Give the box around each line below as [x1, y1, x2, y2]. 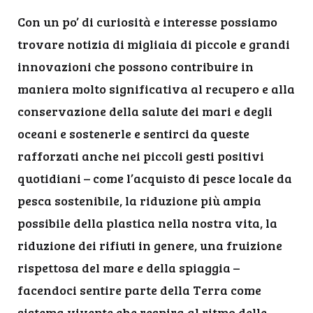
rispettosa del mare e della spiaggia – [17, 259, 240, 276]
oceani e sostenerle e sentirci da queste [17, 125, 249, 142]
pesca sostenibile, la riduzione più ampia [17, 192, 261, 209]
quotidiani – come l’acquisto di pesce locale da [17, 170, 292, 187]
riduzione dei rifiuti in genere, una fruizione [17, 237, 282, 254]
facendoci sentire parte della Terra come [17, 282, 261, 298]
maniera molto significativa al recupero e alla [17, 80, 295, 97]
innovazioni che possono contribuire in [17, 58, 254, 75]
